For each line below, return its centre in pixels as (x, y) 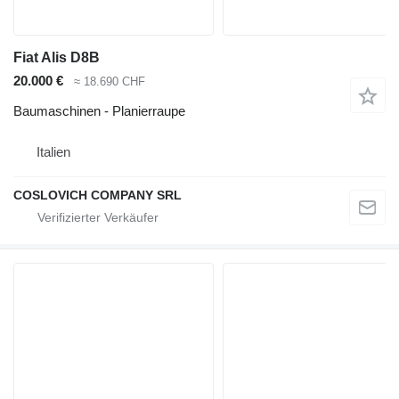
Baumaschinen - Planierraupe (99, 111)
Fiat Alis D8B (57, 57)
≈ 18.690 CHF (110, 81)
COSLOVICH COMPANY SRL (98, 195)
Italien (53, 152)
